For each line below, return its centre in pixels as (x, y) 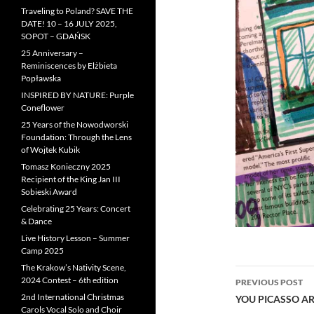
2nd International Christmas (73, 297)
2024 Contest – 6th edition (70, 280)
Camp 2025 (42, 251)
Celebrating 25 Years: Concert (76, 209)
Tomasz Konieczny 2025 (66, 166)
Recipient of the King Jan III (71, 179)
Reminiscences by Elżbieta (69, 66)
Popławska (41, 78)
